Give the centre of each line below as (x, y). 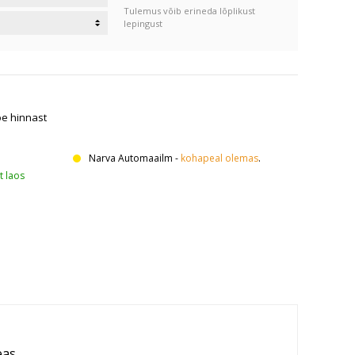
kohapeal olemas (219, 158)
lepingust (143, 23)
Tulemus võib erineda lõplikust (189, 11)
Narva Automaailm (131, 158)
